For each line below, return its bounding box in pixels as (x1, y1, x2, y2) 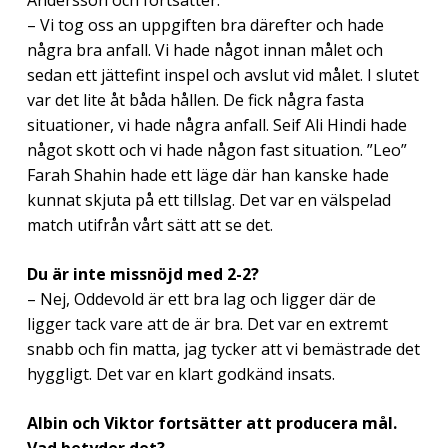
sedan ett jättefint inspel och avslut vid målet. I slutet (26, 63, 419, 86)
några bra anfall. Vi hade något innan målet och (26, 38, 383, 61)
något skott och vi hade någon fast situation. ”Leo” (26, 138, 407, 161)
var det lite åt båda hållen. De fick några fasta (26, 88, 364, 111)
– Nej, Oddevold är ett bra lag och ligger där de (26, 287, 376, 310)
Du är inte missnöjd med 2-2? (26, 262, 259, 285)
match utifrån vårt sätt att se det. (26, 213, 273, 236)
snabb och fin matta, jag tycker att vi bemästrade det (26, 337, 420, 360)
